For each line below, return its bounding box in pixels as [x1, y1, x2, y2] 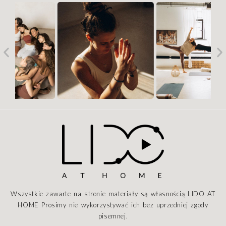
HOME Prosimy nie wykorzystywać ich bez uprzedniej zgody [18, 200, 208, 209]
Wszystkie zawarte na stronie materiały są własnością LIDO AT [11, 189, 215, 198]
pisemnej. [98, 211, 128, 220]
